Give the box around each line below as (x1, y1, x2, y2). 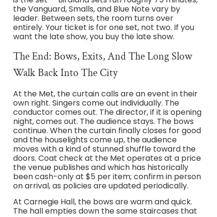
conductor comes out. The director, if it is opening (13, 106, 201, 118)
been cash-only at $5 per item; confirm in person (13, 170, 201, 182)
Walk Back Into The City (13, 65, 118, 80)
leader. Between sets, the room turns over (13, 13, 173, 24)
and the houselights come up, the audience (13, 134, 177, 145)
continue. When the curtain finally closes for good (13, 124, 201, 136)
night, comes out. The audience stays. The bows (13, 115, 194, 127)
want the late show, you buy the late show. (13, 31, 174, 43)
